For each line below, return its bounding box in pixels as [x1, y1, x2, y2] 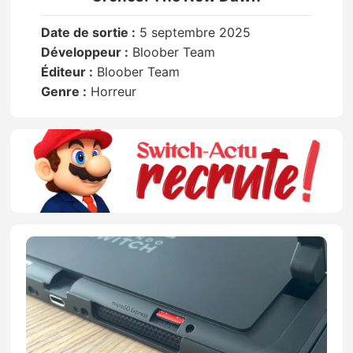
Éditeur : [41, 64, 94, 80]
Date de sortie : [41, 24, 136, 41]
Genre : [41, 84, 87, 100]
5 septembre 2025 [136, 24, 251, 41]
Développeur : [41, 44, 129, 61]
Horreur [87, 84, 137, 100]
